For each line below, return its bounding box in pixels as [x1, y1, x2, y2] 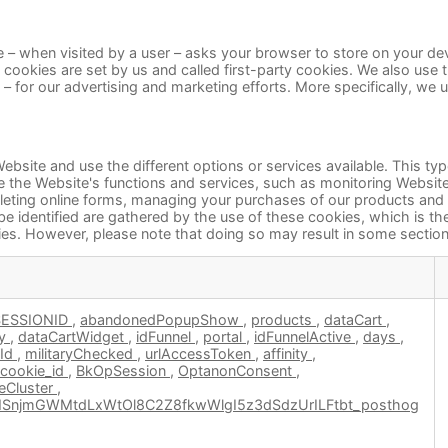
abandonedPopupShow [80, 311, 243, 329]
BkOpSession [76, 362, 170, 380]
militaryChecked [25, 345, 137, 363]
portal [203, 328, 246, 346]
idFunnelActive [254, 328, 355, 346]
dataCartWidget [18, 328, 128, 346]
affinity [263, 345, 312, 363]
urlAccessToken [145, 345, 255, 363]
